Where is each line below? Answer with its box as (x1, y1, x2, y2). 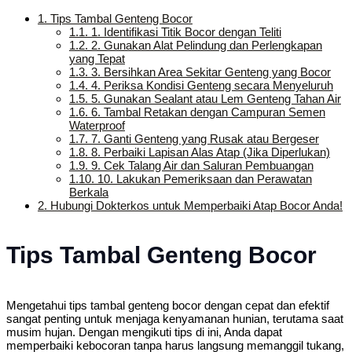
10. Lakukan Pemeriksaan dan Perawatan (94, 172, 312, 185)
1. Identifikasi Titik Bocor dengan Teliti (88, 25, 281, 38)
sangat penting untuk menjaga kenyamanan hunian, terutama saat (6, 311, 343, 325)
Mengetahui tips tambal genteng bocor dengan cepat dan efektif (6, 298, 329, 312)
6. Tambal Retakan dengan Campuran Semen (88, 105, 325, 119)
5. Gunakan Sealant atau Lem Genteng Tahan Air (88, 92, 341, 105)
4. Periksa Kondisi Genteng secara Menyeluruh (88, 79, 333, 92)
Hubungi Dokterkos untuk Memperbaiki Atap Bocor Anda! (47, 199, 343, 212)
